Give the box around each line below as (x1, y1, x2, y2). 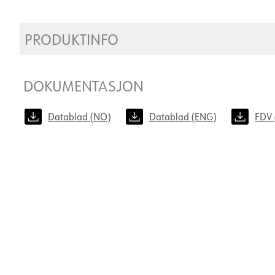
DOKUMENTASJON (23, 76, 144, 95)
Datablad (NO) (48, 110, 111, 123)
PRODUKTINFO (25, 29, 118, 48)
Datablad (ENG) (149, 110, 217, 123)
